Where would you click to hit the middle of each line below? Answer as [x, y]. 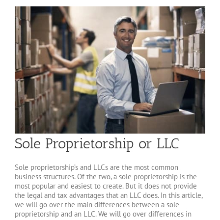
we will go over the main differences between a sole [97, 205]
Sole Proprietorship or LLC [97, 143]
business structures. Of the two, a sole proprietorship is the [106, 177]
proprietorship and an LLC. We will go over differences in [103, 214]
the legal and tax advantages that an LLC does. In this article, [109, 195]
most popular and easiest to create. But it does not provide [106, 186]
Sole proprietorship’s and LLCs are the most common [96, 167]
